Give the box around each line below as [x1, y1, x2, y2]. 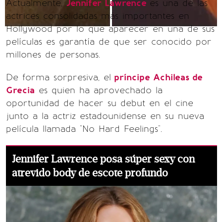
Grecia [6, 85, 35, 96]
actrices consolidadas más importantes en [6, 10, 189, 21]
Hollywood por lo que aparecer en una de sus [6, 23, 215, 34]
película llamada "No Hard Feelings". [6, 123, 162, 134]
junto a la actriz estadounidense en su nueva [6, 111, 204, 121]
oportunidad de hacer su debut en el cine [6, 98, 193, 109]
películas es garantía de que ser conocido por [6, 36, 212, 47]
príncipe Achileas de [111, 72, 203, 83]
